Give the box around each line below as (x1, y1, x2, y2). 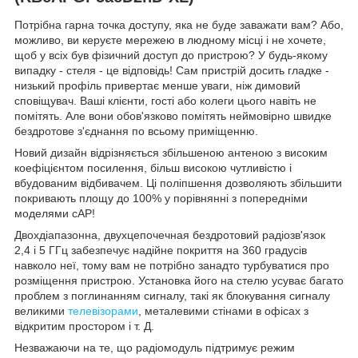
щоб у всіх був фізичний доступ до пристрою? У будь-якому (14, 49, 328, 62)
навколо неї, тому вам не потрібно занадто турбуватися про (14, 259, 329, 272)
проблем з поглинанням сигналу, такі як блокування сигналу (14, 289, 330, 303)
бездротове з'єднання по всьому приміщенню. (14, 125, 258, 138)
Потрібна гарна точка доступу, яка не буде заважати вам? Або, (14, 18, 344, 32)
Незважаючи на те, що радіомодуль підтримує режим (14, 341, 295, 355)
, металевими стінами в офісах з (138, 304, 308, 318)
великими (14, 304, 68, 318)
